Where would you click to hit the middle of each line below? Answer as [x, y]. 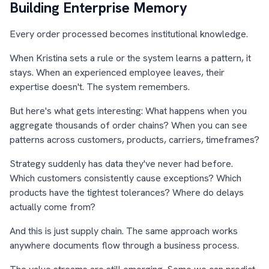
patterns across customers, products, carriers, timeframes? [134, 140]
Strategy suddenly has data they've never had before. [121, 164]
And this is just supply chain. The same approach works [124, 231]
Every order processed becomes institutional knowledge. [129, 34]
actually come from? [53, 207]
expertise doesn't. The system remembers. [100, 87]
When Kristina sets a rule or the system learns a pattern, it [130, 58]
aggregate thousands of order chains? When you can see [128, 125]
